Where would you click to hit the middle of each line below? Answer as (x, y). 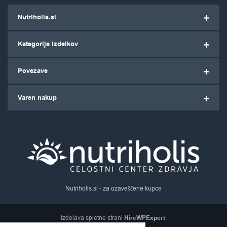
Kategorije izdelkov (48, 44)
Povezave (33, 71)
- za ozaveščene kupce (130, 188)
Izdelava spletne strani (92, 218)
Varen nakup (37, 98)
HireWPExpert (144, 218)
